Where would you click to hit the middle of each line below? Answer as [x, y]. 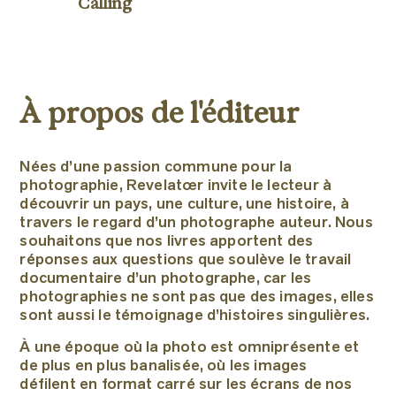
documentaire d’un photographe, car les [166, 279]
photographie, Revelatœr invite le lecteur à [176, 187]
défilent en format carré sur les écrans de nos [186, 385]
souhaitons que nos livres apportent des [167, 242]
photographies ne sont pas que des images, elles [197, 298]
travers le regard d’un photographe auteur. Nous [196, 224]
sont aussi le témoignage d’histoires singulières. [195, 316]
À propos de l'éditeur [160, 112]
